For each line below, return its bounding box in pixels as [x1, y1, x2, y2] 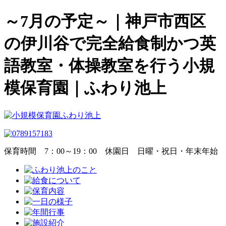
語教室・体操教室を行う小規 [4, 56, 215, 75]
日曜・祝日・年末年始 [129, 146, 218, 155]
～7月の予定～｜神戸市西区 [4, 12, 206, 31]
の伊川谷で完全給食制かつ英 [4, 34, 216, 53]
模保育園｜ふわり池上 [4, 79, 166, 97]
